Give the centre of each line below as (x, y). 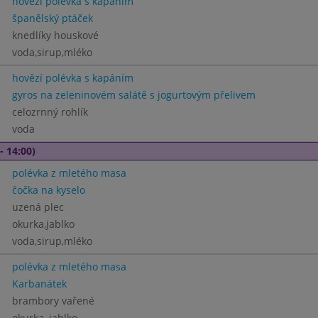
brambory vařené (53, 301)
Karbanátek (39, 284)
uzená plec (38, 207)
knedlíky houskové (55, 35)
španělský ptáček (52, 18)
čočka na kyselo (48, 190)
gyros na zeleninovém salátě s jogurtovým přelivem (133, 95)
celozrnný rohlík (50, 112)
